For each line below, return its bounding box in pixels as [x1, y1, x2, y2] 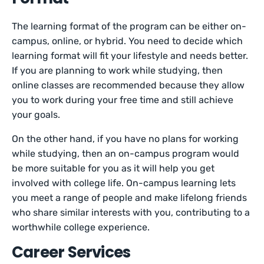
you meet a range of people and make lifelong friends [12, 192, 247, 203]
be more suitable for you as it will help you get [12, 163, 215, 174]
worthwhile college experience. [12, 222, 150, 233]
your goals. [12, 109, 61, 120]
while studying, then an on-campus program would [12, 148, 240, 159]
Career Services [12, 242, 131, 263]
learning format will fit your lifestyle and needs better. [12, 50, 249, 61]
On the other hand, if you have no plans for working [12, 133, 239, 144]
